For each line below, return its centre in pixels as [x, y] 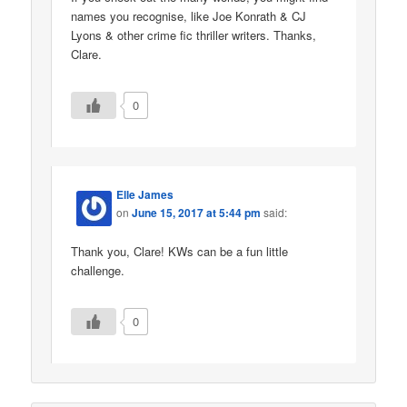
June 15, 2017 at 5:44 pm [197, 213]
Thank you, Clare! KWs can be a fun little [180, 251]
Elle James [145, 195]
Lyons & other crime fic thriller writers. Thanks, [194, 35]
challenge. [98, 270]
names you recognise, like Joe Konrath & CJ [189, 15]
